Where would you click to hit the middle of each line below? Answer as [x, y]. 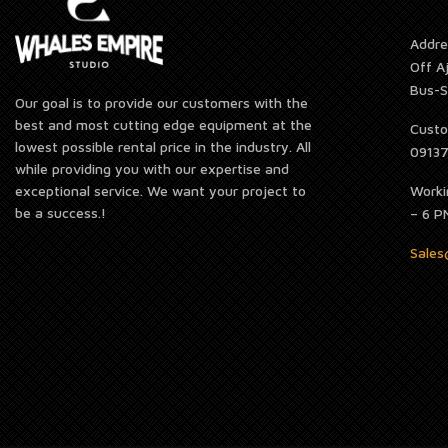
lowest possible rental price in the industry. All [163, 147]
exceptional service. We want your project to [160, 191]
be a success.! [60, 213]
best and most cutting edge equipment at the [163, 125]
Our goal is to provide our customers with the [161, 103]
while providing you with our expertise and [152, 169]
